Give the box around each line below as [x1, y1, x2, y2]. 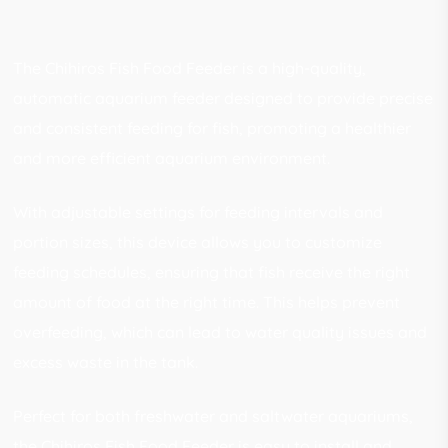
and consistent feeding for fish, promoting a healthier [13, 117, 412, 138]
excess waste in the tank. [13, 351, 199, 372]
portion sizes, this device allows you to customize [13, 231, 383, 252]
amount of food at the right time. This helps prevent [13, 291, 401, 312]
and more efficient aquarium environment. [13, 147, 331, 168]
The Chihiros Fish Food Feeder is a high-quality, [13, 57, 367, 78]
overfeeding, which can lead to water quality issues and [13, 321, 428, 342]
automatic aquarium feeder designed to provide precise [13, 87, 434, 108]
